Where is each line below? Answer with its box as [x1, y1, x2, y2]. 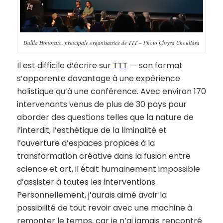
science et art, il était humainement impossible [16, 163, 200, 175]
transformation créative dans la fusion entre [16, 150, 191, 162]
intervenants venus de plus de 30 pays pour [16, 99, 187, 111]
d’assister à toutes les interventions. [16, 176, 157, 188]
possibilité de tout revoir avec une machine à [16, 202, 192, 214]
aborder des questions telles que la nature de [16, 111, 194, 123]
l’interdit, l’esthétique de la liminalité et [16, 124, 167, 136]
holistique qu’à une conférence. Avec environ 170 [16, 86, 206, 98]
